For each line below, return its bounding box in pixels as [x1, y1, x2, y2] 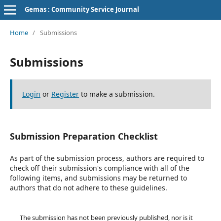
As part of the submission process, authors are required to [9, 153, 204, 163]
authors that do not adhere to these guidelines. [9, 183, 167, 192]
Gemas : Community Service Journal [24, 5, 139, 14]
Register [51, 89, 79, 99]
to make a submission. [78, 89, 155, 99]
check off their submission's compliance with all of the [9, 163, 189, 173]
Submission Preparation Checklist [9, 130, 158, 142]
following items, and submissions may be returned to [9, 173, 187, 183]
